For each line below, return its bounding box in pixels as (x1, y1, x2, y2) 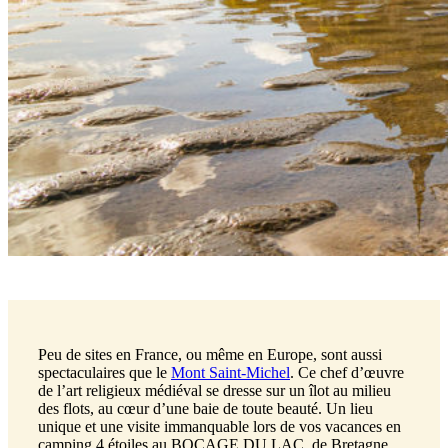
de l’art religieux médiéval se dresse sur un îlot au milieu (38, 381, 391, 399)
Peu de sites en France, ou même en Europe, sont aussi (38, 345, 382, 363)
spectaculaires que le (38, 363, 171, 381)
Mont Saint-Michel (171, 363, 290, 381)
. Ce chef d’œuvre (290, 363, 404, 381)
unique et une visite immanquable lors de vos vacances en (38, 417, 401, 435)
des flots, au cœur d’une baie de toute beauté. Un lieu (38, 399, 373, 417)
